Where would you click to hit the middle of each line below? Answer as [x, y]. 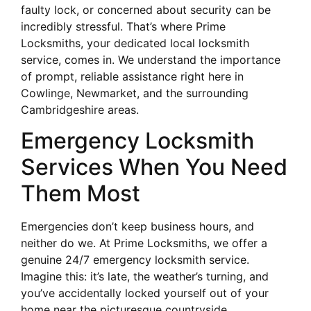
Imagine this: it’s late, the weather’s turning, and [145, 277]
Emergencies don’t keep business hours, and [137, 227]
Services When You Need [154, 167]
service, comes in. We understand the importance [151, 59]
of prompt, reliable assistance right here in [132, 76]
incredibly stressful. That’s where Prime [123, 26]
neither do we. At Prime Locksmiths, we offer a [144, 243]
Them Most [81, 194]
